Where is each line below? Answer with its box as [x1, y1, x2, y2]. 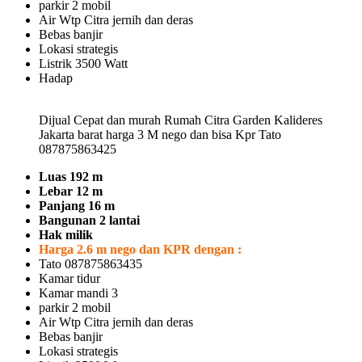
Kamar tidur [39, 271, 100, 285]
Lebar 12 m [39, 183, 103, 198]
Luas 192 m [39, 169, 103, 183]
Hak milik [39, 227, 93, 242]
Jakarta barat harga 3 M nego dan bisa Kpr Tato [39, 127, 281, 141]
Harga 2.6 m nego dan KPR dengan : [39, 242, 242, 256]
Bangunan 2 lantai [39, 213, 140, 227]
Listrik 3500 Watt [39, 56, 128, 70]
